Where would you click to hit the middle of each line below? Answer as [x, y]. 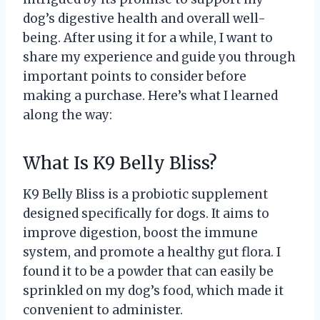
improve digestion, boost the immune [140, 233]
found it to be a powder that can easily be [148, 272]
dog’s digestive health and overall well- [144, 19]
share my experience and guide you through [159, 57]
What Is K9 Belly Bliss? [120, 164]
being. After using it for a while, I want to [148, 38]
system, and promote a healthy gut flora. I [152, 252]
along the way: [67, 115]
